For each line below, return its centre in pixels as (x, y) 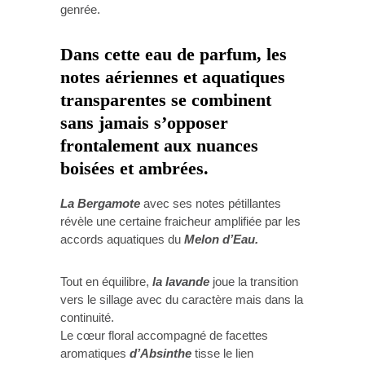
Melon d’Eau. (221, 239)
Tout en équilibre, (105, 281)
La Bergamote (102, 203)
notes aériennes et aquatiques (173, 78)
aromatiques (95, 353)
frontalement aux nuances (159, 146)
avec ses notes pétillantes (212, 203)
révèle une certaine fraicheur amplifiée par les (180, 221)
